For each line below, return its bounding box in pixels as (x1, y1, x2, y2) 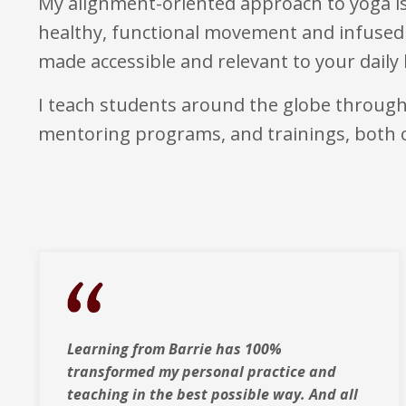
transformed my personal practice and (67, 362, 336, 382)
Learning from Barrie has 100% (67, 339, 282, 360)
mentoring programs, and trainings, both (38, 121, 401, 146)
